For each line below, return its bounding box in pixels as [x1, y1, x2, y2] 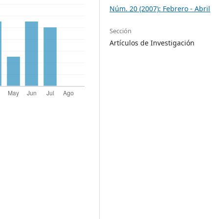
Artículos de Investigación [109, 38, 195, 47]
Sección [109, 26, 132, 35]
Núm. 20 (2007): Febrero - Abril [109, 3, 211, 13]
